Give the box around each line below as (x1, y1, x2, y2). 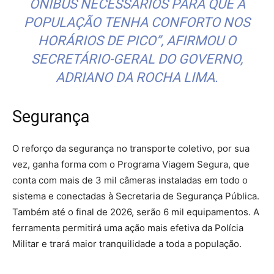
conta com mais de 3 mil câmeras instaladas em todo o (12, 174, 248, 187)
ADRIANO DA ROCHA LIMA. (56, 70, 218, 86)
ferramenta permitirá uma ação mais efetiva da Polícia (12, 222, 243, 234)
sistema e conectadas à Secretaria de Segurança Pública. (12, 190, 259, 202)
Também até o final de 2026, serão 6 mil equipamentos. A (12, 206, 259, 218)
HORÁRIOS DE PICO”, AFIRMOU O (38, 33, 236, 49)
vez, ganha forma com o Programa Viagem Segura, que (12, 158, 250, 171)
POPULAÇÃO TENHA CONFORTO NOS (24, 15, 250, 31)
